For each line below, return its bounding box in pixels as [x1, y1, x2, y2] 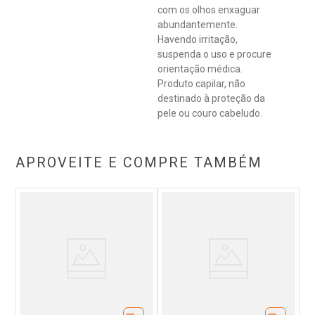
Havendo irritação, [157, 34, 238, 46]
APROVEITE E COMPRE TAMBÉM [15, 154, 263, 172]
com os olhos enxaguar [157, 4, 260, 16]
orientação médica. [157, 63, 243, 75]
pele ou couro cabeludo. [157, 108, 262, 120]
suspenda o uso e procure [157, 49, 271, 60]
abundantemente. [157, 19, 238, 31]
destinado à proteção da [157, 93, 265, 105]
